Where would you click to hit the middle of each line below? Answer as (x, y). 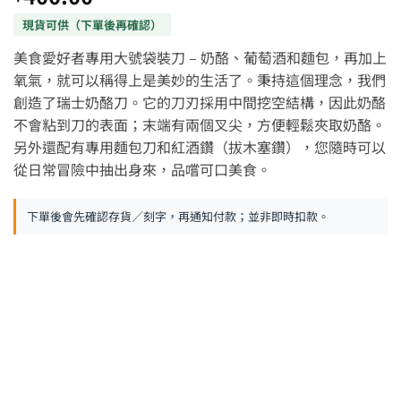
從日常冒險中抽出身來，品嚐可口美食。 (142, 169)
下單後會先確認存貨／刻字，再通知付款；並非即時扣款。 (178, 217)
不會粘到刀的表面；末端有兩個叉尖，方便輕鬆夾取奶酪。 (200, 124)
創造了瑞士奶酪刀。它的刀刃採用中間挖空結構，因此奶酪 (200, 102)
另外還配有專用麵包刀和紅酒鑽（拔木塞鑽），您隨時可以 (200, 146)
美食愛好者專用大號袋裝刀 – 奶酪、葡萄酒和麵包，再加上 (200, 57)
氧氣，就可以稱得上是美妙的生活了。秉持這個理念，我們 (200, 79)
